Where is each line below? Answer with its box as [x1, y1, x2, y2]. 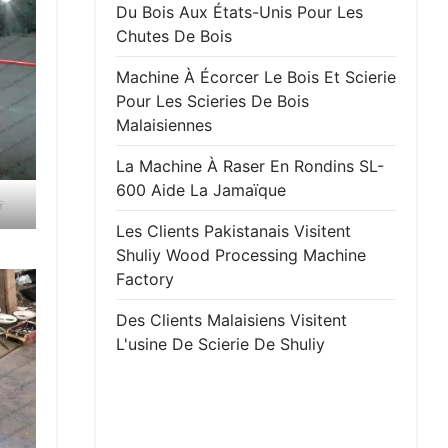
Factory [116, 269, 174, 289]
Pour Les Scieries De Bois [116, 91, 309, 111]
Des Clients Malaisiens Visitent [116, 310, 347, 330]
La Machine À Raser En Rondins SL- [116, 156, 384, 176]
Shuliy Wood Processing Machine [116, 245, 366, 265]
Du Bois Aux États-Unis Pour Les [116, 2, 363, 22]
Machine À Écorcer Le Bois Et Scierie [116, 67, 396, 87]
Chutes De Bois [116, 26, 232, 46]
